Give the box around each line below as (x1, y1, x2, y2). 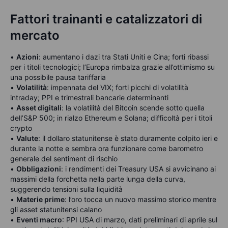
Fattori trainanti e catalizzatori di (10, 12, 202, 27)
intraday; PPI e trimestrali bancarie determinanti (10, 93, 168, 102)
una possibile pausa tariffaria (10, 73, 106, 82)
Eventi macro (16, 215, 62, 224)
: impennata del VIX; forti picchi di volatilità (47, 83, 188, 92)
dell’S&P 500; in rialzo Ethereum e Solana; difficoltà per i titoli (10, 113, 212, 123)
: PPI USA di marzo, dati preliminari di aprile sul (62, 215, 217, 224)
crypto (10, 124, 32, 133)
